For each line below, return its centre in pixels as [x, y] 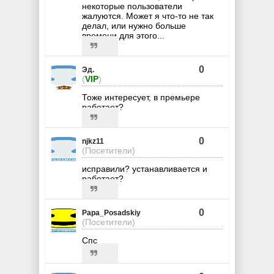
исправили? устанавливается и [145, 168]
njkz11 [93, 141]
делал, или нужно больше [134, 25]
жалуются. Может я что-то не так [148, 16]
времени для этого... [123, 35]
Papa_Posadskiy [111, 213]
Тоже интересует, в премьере [141, 97]
